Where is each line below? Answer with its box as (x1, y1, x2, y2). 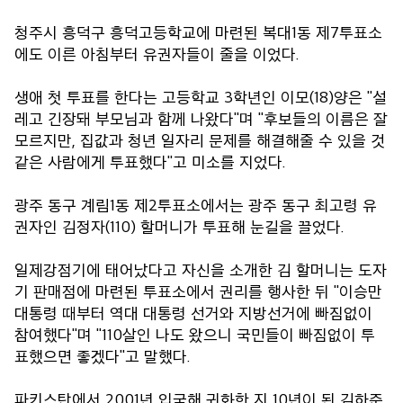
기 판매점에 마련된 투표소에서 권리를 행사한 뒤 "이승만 (14, 281, 382, 301)
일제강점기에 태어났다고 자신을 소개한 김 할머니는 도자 (14, 259, 387, 280)
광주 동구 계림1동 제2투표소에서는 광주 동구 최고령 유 (14, 194, 377, 215)
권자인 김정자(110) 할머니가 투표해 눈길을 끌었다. (14, 216, 345, 237)
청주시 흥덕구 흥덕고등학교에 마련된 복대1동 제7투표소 (14, 22, 382, 42)
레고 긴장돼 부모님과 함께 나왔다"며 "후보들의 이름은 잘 (14, 108, 388, 129)
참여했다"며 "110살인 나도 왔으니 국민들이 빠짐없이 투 (14, 324, 375, 345)
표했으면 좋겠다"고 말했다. (14, 345, 191, 366)
